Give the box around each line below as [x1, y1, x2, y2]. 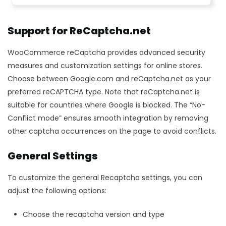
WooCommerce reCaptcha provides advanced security [8, 47, 205, 58]
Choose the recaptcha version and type [23, 209, 164, 219]
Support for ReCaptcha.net [8, 23, 153, 38]
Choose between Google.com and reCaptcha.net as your [8, 73, 211, 84]
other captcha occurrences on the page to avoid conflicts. [8, 126, 218, 136]
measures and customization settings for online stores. [8, 60, 202, 71]
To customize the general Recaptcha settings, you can [8, 172, 202, 183]
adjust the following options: [8, 185, 106, 196]
